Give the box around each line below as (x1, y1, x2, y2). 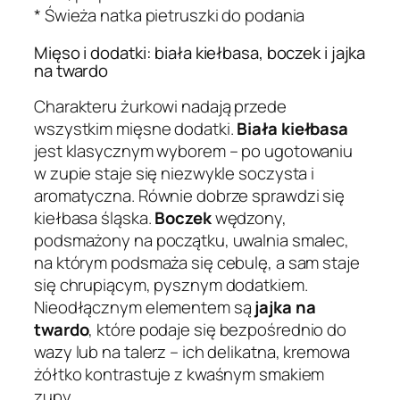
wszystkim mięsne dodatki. (34, 117, 237, 141)
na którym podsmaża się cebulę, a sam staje (34, 251, 360, 275)
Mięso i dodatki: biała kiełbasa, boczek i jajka (34, 40, 366, 64)
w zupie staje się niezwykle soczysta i (34, 162, 315, 186)
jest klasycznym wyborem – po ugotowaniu (34, 139, 354, 163)
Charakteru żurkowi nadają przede (34, 95, 287, 119)
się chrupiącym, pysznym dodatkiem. (34, 273, 308, 297)
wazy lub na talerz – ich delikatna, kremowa (34, 340, 350, 364)
